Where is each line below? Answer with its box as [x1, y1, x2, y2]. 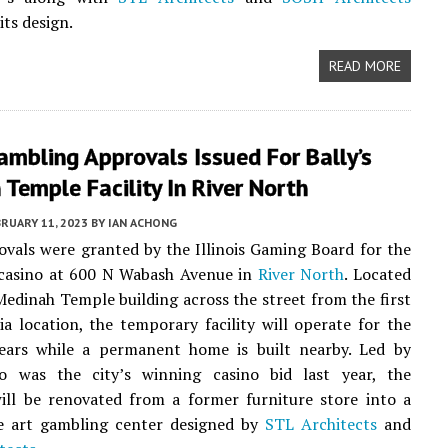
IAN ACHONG [108, 215, 177, 230]
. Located [344, 263, 411, 285]
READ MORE [328, 57, 401, 75]
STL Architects [264, 413, 377, 435]
